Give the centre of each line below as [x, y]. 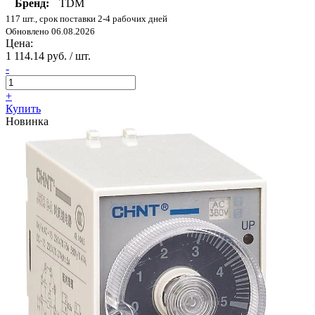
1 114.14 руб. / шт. [48, 56]
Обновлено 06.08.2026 [50, 32]
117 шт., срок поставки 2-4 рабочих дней [86, 19]
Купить [23, 109]
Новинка [27, 122]
